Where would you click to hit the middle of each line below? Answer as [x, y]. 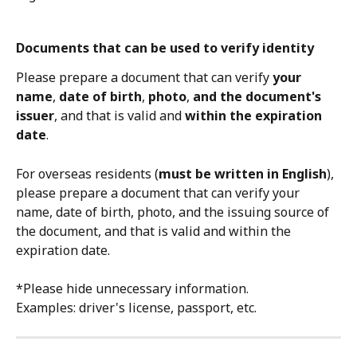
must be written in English [243, 173]
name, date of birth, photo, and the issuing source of [174, 212]
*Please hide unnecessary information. [132, 288]
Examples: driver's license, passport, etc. [136, 307]
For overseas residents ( [87, 173]
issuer [35, 116]
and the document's [259, 97]
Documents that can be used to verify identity [165, 48]
